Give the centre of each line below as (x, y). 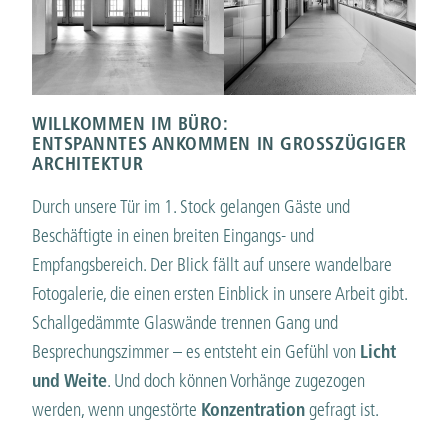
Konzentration (253, 409)
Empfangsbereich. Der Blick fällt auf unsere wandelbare (212, 264)
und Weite (69, 380)
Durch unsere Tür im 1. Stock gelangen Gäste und (191, 206)
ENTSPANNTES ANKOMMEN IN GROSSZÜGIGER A (219, 143)
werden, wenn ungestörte (116, 409)
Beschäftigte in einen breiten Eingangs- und (173, 235)
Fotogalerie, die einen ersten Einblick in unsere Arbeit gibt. (219, 293)
